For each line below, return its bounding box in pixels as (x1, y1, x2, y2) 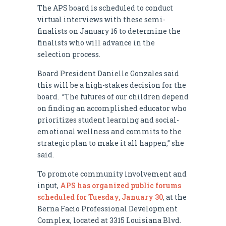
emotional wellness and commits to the (37, 126, 182, 136)
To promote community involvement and (37, 168, 187, 179)
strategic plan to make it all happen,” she (37, 138, 184, 148)
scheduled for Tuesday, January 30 (37, 192, 163, 202)
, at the (163, 192, 187, 202)
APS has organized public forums (60, 180, 181, 190)
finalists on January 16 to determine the (37, 26, 181, 36)
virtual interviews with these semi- (37, 14, 165, 24)
